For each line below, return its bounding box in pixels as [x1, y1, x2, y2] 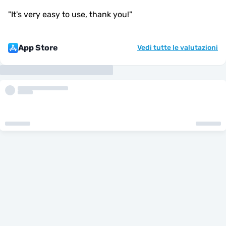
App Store [18, 42, 58, 52]
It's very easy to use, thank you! [11, 9, 129, 19]
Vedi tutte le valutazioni [137, 43, 218, 52]
